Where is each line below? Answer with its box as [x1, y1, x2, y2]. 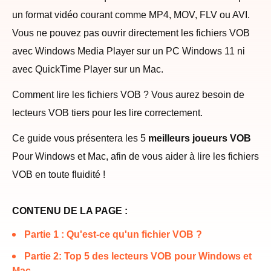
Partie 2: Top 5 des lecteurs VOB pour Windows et [24, 251, 252, 261]
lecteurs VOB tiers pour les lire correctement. [12, 108, 203, 118]
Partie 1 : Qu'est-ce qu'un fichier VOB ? [24, 229, 202, 240]
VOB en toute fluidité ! [12, 169, 105, 180]
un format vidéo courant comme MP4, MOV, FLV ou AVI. [12, 10, 250, 20]
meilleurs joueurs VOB [148, 133, 251, 143]
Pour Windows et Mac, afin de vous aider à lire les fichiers [12, 151, 259, 162]
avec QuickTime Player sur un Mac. [12, 64, 163, 74]
